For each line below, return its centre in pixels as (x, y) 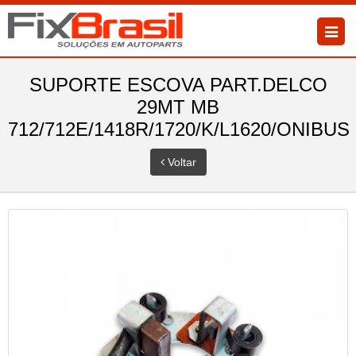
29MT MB (178, 106)
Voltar (180, 162)
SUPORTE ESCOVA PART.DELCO (178, 84)
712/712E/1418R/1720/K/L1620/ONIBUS (179, 129)
